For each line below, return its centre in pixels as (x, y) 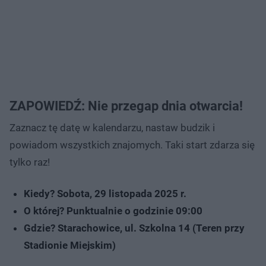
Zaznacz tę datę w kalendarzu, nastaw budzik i (112, 127)
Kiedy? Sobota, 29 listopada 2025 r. (105, 193)
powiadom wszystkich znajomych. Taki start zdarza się (132, 145)
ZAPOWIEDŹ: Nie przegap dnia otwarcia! (126, 106)
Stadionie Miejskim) (70, 245)
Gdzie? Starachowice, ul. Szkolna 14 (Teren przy (134, 228)
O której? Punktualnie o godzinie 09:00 (113, 210)
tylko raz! (30, 162)
